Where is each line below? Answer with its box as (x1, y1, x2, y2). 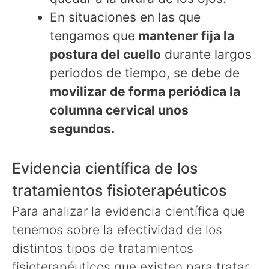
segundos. (50, 121, 118, 137)
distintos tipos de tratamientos (12, 240, 193, 256)
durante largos (161, 47, 252, 62)
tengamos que (50, 28, 135, 44)
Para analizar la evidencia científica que (12, 203, 245, 219)
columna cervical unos (50, 103, 189, 118)
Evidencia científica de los (12, 159, 198, 177)
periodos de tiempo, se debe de (50, 65, 240, 81)
